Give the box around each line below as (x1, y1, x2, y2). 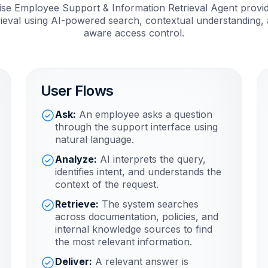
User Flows (40, 82, 113, 100)
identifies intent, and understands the (54, 166, 221, 178)
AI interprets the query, (96, 153, 206, 166)
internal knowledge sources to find (54, 223, 212, 236)
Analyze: (54, 153, 97, 166)
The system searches (98, 198, 199, 211)
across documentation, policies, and (54, 211, 218, 223)
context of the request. (54, 178, 159, 191)
